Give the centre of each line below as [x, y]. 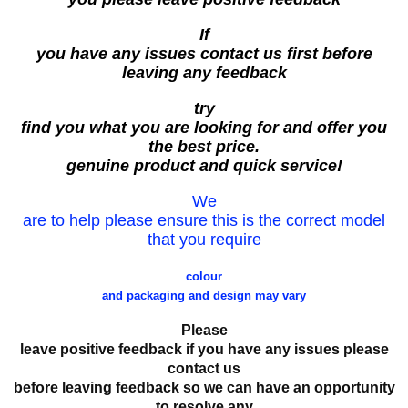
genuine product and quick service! [204, 166]
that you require [204, 240]
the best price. [204, 147]
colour [204, 277]
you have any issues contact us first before [204, 54]
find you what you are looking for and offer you [204, 128]
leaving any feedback [204, 73]
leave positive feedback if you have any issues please [204, 350]
